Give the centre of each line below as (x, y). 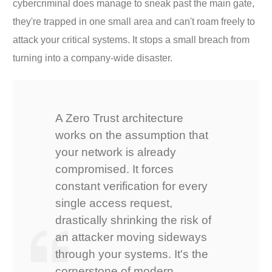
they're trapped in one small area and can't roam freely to (134, 21)
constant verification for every (132, 186)
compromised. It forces (115, 169)
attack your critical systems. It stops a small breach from (131, 39)
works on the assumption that (132, 135)
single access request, (114, 203)
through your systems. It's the (132, 254)
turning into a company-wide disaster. (93, 58)
